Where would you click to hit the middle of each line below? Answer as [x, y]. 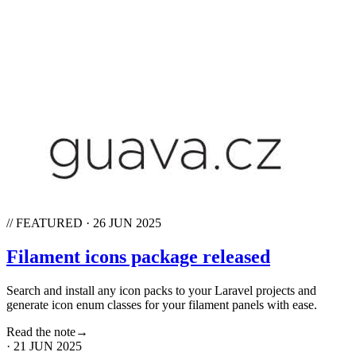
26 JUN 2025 [127, 222]
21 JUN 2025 [48, 346]
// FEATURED [44, 222]
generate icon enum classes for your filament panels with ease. [162, 304]
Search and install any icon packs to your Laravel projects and [161, 290]
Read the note [41, 331]
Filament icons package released [138, 256]
